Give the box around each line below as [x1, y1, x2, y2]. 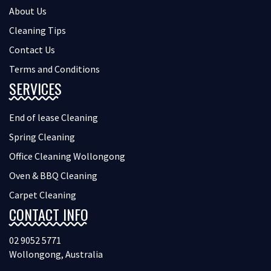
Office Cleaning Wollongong [9, 150, 125, 163]
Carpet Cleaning [9, 189, 76, 201]
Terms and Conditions [9, 63, 100, 76]
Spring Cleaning [9, 131, 75, 143]
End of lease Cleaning [9, 111, 98, 124]
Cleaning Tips [9, 24, 66, 37]
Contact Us [9, 44, 55, 56]
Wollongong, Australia [9, 248, 103, 261]
